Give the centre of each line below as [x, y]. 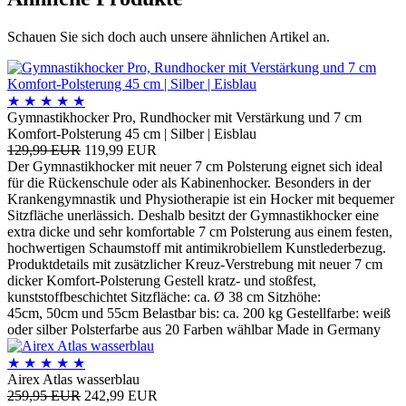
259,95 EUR [44, 396]
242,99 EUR [121, 396]
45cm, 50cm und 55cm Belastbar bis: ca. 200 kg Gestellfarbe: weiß [199, 314]
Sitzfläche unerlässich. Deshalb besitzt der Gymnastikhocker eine [193, 216]
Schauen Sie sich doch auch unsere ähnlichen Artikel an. [169, 37]
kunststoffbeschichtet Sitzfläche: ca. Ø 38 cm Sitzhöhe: [164, 297]
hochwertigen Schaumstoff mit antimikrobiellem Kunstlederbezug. [197, 248]
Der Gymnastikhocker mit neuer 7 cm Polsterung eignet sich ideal [195, 167]
